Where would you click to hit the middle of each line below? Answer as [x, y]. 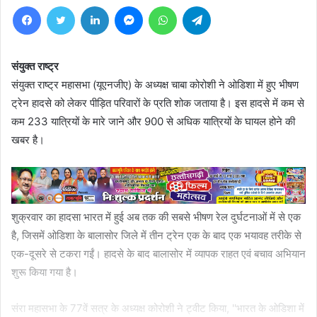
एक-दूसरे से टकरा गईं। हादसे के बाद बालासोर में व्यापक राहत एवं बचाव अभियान [158, 253]
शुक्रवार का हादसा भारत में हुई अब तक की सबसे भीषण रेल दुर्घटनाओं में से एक [156, 217]
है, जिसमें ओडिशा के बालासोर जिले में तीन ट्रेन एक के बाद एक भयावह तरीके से [156, 235]
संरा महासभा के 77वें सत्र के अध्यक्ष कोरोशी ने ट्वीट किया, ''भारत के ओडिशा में [158, 308]
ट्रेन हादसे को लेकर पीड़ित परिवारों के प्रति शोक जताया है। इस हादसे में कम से [158, 103]
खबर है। [28, 139]
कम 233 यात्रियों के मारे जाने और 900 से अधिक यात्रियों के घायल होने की [153, 121]
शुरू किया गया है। [45, 272]
